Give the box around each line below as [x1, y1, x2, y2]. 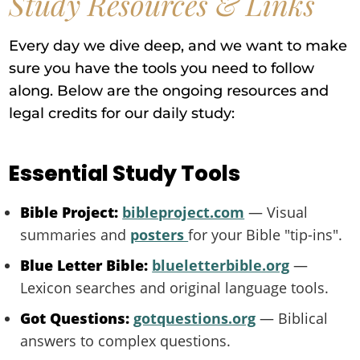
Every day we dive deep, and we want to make [9, 37, 348, 55]
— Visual [244, 202, 309, 222]
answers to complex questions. [20, 331, 231, 350]
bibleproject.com [122, 202, 245, 222]
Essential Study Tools [9, 159, 241, 188]
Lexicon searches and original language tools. [20, 278, 329, 297]
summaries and [20, 225, 131, 244]
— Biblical [256, 309, 329, 328]
